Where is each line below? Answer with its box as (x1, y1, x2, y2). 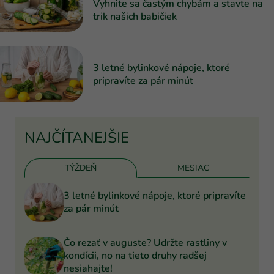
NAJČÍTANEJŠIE (24, 127, 129, 147)
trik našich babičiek (93, 10, 177, 24)
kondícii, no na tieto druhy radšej (64, 249, 207, 263)
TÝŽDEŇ (65, 161, 97, 174)
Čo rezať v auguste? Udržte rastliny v (64, 236, 227, 250)
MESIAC (177, 161, 209, 174)
